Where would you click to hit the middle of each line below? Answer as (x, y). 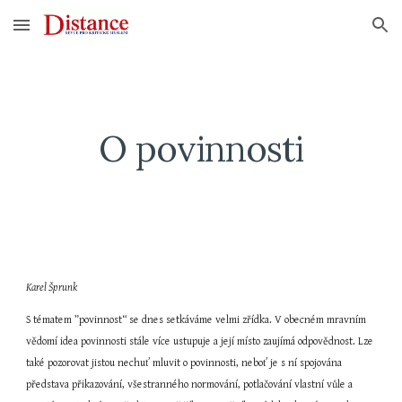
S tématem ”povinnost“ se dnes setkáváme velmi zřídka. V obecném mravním (197, 320)
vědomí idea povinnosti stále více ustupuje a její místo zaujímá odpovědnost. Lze (200, 341)
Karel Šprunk (52, 288)
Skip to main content (78, 33)
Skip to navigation (332, 33)
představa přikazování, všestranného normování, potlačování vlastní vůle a (190, 385)
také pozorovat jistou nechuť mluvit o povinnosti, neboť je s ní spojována (184, 363)
